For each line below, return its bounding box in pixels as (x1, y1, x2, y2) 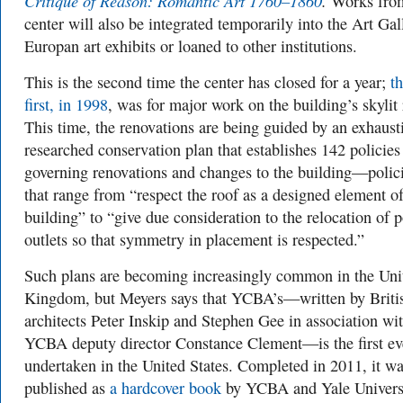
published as (24, 377, 110, 399)
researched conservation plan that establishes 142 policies (24, 139, 400, 160)
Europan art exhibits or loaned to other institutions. (24, 35, 357, 57)
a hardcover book (110, 377, 221, 399)
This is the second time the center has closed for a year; (24, 71, 390, 93)
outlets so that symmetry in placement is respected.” (24, 228, 364, 250)
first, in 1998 (24, 94, 108, 115)
